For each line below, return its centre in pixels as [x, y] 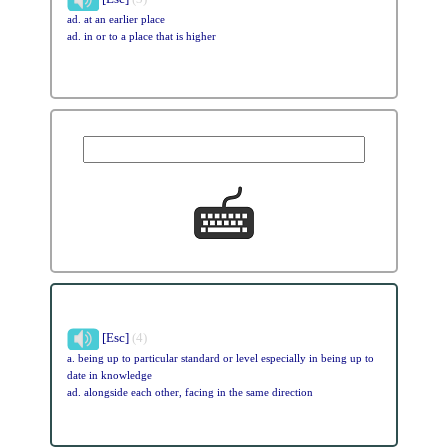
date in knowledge [109, 375]
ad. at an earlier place [115, 19]
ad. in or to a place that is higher [141, 36]
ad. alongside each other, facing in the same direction [189, 392]
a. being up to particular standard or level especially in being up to [220, 358]
